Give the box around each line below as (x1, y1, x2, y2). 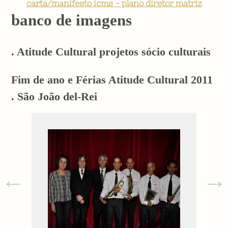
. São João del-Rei (11, 90, 98, 103)
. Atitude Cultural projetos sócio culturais (11, 45, 211, 59)
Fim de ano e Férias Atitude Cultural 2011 (11, 73, 213, 87)
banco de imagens (11, 11, 132, 29)
